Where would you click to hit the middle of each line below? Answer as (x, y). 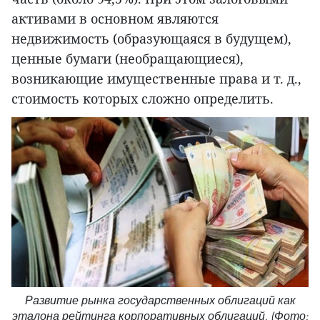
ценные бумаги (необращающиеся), (127, 59)
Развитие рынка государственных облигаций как (160, 300)
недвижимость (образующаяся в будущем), (151, 39)
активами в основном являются (115, 19)
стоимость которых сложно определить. (142, 99)
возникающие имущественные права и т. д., (156, 79)
